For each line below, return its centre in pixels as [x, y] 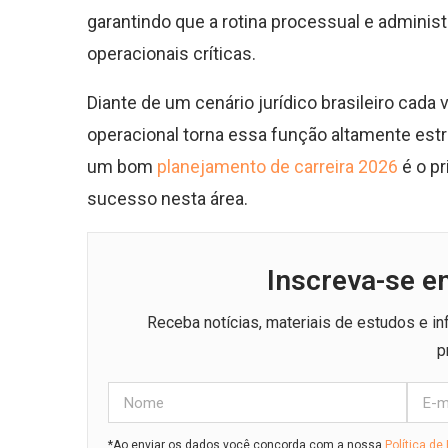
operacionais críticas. [171, 54]
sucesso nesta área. [167, 199]
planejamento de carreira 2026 [277, 167]
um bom [122, 167]
